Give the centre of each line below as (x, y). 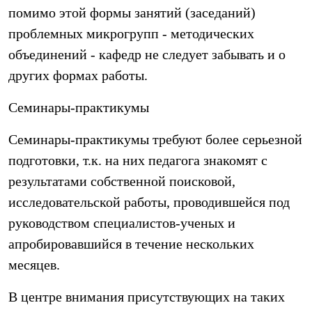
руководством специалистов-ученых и (122, 223)
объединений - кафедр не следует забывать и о (147, 54)
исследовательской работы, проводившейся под (149, 202)
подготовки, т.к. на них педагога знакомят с (138, 160)
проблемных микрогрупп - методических (131, 33)
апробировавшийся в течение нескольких (131, 244)
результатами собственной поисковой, (122, 181)
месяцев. (34, 265)
